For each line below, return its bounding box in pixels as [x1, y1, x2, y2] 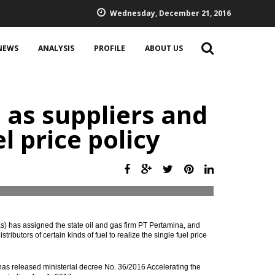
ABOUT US [145, 43, 183, 53]
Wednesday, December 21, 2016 [110, 8, 231, 18]
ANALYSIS [38, 43, 74, 53]
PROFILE [94, 43, 125, 53]
